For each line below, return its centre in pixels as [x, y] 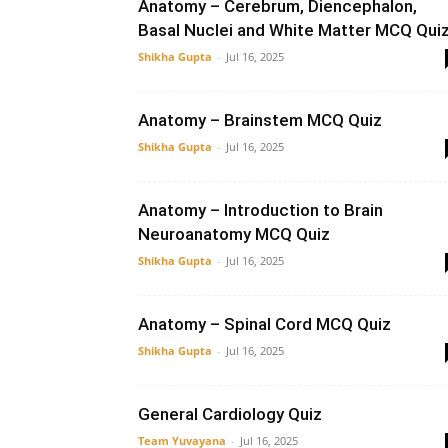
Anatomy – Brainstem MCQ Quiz [260, 120]
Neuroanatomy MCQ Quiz [234, 234]
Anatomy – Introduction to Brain [260, 210]
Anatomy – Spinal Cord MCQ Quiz [264, 324]
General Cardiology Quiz [230, 414]
